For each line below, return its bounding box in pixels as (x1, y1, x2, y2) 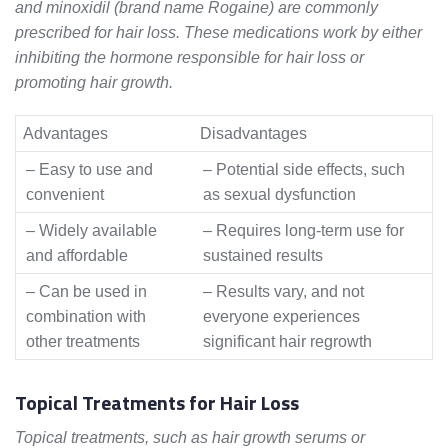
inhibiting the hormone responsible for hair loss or (15, 49, 364, 67)
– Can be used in (26, 283, 147, 301)
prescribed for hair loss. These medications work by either (15, 24, 422, 42)
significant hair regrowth (203, 333, 372, 351)
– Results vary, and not (203, 283, 364, 301)
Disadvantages (200, 125, 307, 143)
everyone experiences (203, 308, 360, 326)
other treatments (26, 333, 140, 351)
